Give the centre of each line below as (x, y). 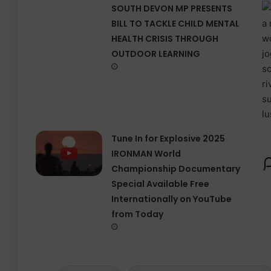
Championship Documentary (175, 169)
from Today (137, 214)
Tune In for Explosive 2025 (168, 139)
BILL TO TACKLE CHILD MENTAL (175, 24)
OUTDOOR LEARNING (155, 54)
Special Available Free (160, 184)
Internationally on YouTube (171, 199)
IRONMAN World (146, 154)
